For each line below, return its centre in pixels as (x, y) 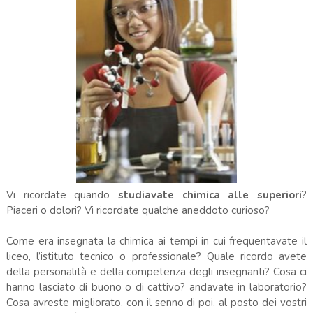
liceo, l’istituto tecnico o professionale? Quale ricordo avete (156, 256)
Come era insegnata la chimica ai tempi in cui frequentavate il (156, 241)
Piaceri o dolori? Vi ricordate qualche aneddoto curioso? (138, 210)
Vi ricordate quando (62, 195)
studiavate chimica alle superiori (210, 195)
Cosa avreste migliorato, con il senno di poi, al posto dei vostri (156, 302)
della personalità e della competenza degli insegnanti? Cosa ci (156, 271)
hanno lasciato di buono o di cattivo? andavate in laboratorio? (156, 287)
